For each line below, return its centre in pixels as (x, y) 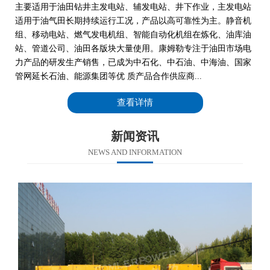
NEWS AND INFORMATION (135, 152)
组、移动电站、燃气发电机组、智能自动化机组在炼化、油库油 (133, 34)
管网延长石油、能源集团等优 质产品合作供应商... (108, 76)
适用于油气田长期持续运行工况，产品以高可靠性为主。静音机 (133, 20)
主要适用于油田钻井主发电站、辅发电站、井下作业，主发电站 (133, 7)
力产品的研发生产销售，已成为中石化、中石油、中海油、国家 (133, 62)
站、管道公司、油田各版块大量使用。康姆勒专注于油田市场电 (133, 48)
